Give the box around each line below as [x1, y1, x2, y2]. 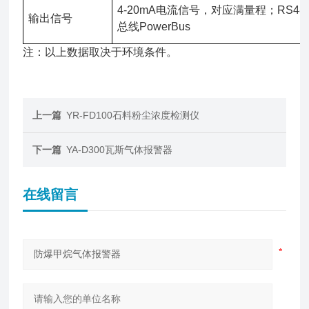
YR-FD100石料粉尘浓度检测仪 [66, 110, 200, 121]
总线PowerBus [117, 21, 191, 32]
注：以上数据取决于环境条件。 [23, 46, 178, 58]
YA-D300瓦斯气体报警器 [66, 144, 173, 155]
